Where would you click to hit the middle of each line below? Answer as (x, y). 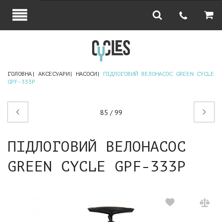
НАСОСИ (86, 74)
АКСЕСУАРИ (54, 74)
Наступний (195, 108)
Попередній (55, 108)
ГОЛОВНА (20, 74)
